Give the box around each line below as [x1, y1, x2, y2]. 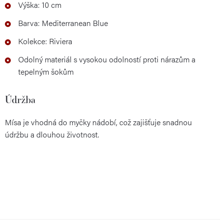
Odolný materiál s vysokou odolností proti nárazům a [18, 53, 195, 65]
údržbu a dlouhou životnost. [5, 128, 99, 140]
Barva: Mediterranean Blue [18, 17, 108, 28]
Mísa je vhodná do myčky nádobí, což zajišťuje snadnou [5, 116, 192, 128]
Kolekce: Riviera [18, 35, 72, 47]
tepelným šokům [18, 65, 74, 77]
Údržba [5, 92, 36, 106]
